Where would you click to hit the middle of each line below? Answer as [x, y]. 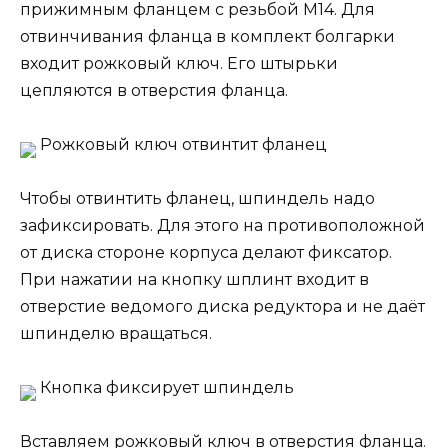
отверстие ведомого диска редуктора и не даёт [222, 306]
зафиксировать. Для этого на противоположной [222, 225]
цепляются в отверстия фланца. [154, 90]
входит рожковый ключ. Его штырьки [179, 63]
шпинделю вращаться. [116, 333]
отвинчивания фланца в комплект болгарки [207, 36]
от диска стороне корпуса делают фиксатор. [206, 252]
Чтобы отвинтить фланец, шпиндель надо [197, 198]
